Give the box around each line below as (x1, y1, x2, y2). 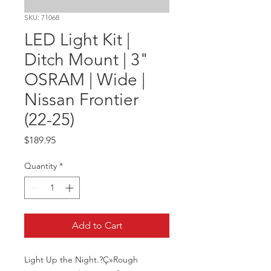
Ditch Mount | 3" (24, 50, 149, 70)
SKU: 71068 (24, 13, 59, 22)
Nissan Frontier (24, 90, 139, 109)
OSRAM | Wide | (24, 70, 145, 90)
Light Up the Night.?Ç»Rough (24, 254, 138, 265)
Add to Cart (71, 220, 122, 231)
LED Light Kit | (24, 30, 130, 50)
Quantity (24, 160, 57, 171)
